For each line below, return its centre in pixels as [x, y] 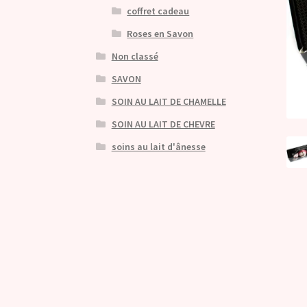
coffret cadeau [158, 11]
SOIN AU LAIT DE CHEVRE [163, 124]
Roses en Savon [160, 34]
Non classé [135, 57]
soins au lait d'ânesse [158, 147]
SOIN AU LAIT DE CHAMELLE [169, 102]
